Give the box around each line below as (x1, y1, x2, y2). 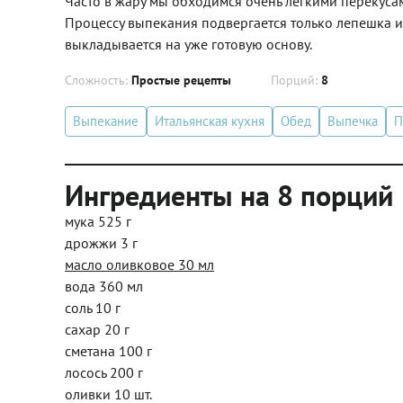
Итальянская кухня (155, 112, 264, 130)
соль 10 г (65, 299, 121, 317)
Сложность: (65, 72, 131, 88)
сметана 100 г (65, 342, 152, 360)
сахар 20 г (65, 320, 130, 338)
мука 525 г (65, 212, 131, 230)
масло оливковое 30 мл (65, 255, 214, 273)
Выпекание (73, 112, 139, 130)
